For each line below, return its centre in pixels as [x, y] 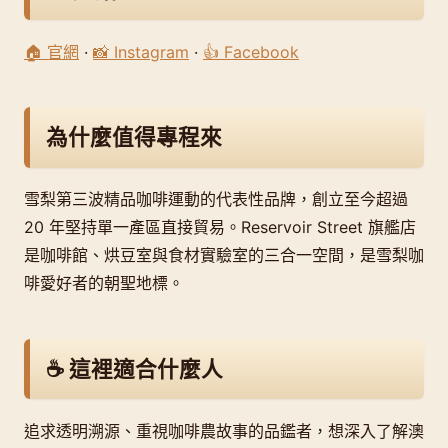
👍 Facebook [251, 51]
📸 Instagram [141, 51]
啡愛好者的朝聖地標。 [104, 283]
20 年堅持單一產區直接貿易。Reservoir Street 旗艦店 [220, 227]
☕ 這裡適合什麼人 [134, 368]
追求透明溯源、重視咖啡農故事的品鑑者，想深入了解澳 [224, 430]
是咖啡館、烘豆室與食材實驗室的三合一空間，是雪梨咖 [224, 255]
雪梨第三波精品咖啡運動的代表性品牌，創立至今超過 [216, 199]
